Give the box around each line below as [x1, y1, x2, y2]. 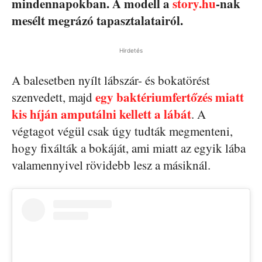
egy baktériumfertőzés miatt [95, 88, 244, 106]
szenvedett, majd [12, 89, 95, 105]
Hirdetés [119, 47, 143, 54]
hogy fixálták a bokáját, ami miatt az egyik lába [12, 140, 246, 156]
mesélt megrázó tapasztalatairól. [12, 12, 183, 29]
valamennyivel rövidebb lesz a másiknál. [12, 157, 211, 173]
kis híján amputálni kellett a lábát [12, 105, 191, 123]
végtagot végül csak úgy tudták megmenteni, [12, 123, 233, 139]
